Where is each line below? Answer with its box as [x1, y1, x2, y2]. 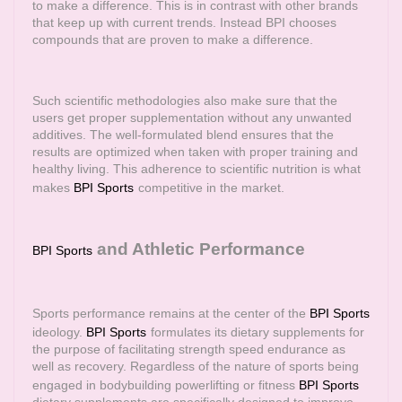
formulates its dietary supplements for [151, 325, 364, 339]
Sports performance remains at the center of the [32, 306, 310, 320]
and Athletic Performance [97, 240, 305, 258]
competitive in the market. [138, 180, 284, 195]
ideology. [32, 325, 86, 339]
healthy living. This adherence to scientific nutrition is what [32, 162, 361, 176]
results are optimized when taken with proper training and [32, 144, 358, 159]
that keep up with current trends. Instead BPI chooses [32, 15, 336, 30]
